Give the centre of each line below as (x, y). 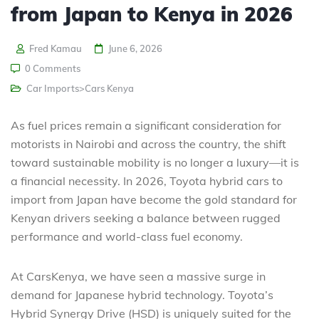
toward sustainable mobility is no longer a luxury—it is (155, 162)
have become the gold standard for (204, 199)
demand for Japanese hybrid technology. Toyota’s (142, 294)
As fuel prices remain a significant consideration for (146, 125)
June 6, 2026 (135, 48)
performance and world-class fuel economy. (127, 236)
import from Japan (59, 199)
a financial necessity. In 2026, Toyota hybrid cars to (147, 181)
